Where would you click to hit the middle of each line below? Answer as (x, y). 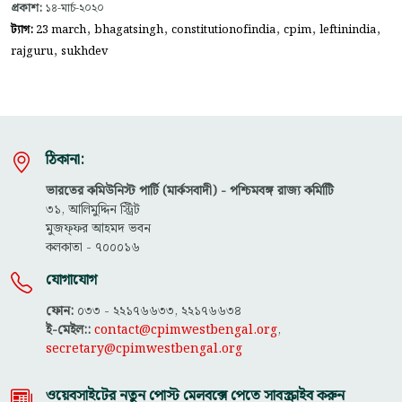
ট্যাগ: (23, 29)
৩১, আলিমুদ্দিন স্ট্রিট (93, 210)
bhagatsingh (129, 29)
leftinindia (348, 29)
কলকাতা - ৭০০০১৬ (93, 247)
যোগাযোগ (71, 280)
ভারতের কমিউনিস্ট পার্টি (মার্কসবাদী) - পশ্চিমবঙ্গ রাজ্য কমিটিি (190, 191)
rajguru (32, 51)
